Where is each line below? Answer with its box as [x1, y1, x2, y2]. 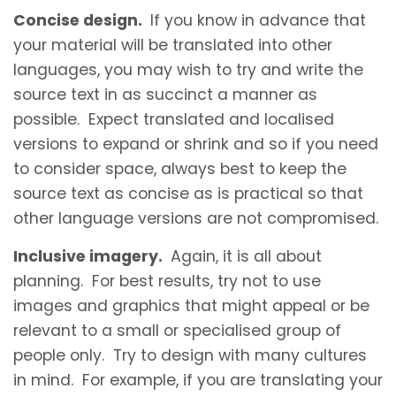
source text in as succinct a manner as [13, 83, 317, 105]
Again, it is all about [166, 245, 322, 267]
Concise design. [13, 9, 146, 31]
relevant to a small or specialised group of [13, 319, 341, 341]
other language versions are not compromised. [13, 207, 378, 229]
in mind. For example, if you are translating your [13, 369, 383, 391]
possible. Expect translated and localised [13, 108, 334, 130]
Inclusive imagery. [13, 245, 166, 267]
